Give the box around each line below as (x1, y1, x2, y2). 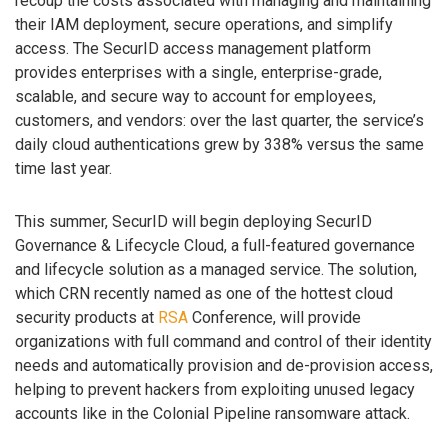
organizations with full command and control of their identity (15, 331, 432, 351)
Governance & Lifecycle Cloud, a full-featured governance (15, 235, 415, 255)
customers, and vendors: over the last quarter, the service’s (15, 110, 424, 130)
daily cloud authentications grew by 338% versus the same (15, 134, 424, 154)
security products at (15, 307, 158, 327)
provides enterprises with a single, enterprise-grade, (15, 62, 382, 82)
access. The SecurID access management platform (15, 38, 371, 58)
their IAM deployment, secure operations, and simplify (15, 14, 393, 34)
